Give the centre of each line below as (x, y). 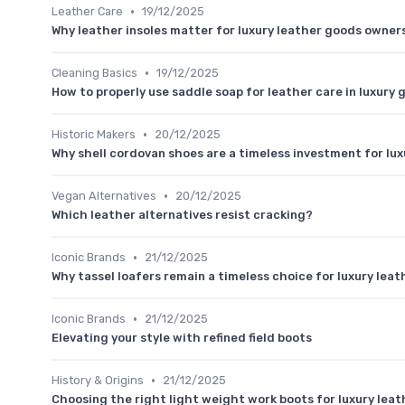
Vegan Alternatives (104, 196)
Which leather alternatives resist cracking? (182, 215)
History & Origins (98, 381)
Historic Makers (94, 135)
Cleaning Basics (94, 73)
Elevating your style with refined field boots (182, 338)
